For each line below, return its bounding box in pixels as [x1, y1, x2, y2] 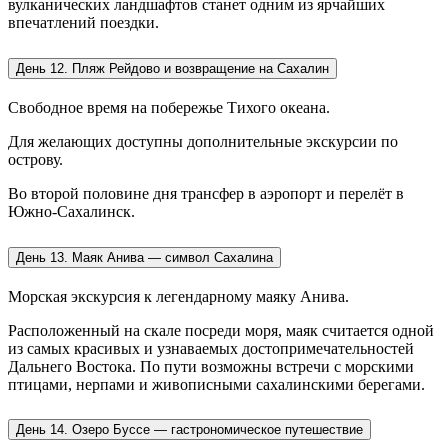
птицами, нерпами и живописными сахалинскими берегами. [8, 375, 425, 393]
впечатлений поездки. [8, 13, 159, 31]
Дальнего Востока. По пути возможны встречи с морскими [8, 357, 414, 375]
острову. [8, 150, 63, 168]
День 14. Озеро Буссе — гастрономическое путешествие [16, 422, 363, 438]
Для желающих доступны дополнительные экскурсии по [8, 132, 398, 150]
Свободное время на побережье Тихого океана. [8, 98, 330, 116]
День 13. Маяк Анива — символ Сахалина [16, 249, 273, 265]
